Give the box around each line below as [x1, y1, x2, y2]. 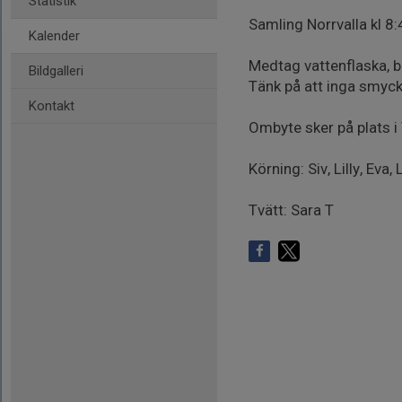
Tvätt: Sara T [249, 201, 334, 219]
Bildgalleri [29, 63, 83, 79]
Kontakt [29, 98, 74, 114]
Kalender [29, 28, 80, 44]
